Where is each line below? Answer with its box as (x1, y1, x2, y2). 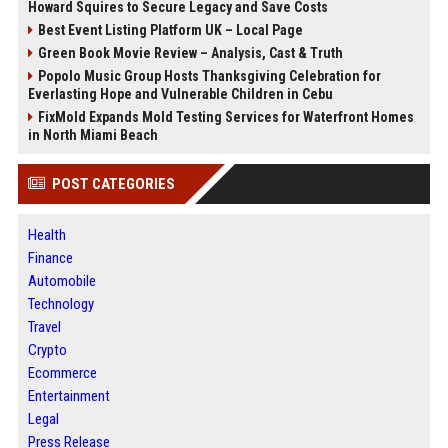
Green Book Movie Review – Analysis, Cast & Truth (37, 45, 343, 61)
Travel (27, 318, 61, 336)
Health (27, 226, 66, 244)
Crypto (27, 341, 67, 359)
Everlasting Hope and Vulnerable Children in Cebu (27, 86, 333, 102)
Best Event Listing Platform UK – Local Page (37, 22, 303, 38)
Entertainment (27, 387, 110, 405)
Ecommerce (27, 364, 97, 382)
